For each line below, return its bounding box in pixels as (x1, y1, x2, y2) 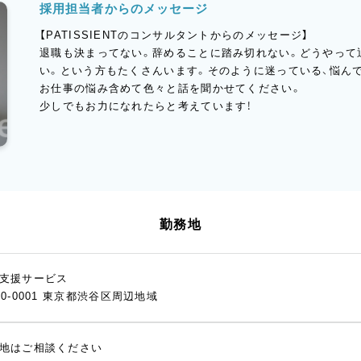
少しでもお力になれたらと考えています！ (39, 100, 253, 113)
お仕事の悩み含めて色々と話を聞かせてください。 (39, 82, 302, 95)
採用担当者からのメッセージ (39, 2, 209, 16)
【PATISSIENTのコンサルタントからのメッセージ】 (39, 29, 309, 42)
